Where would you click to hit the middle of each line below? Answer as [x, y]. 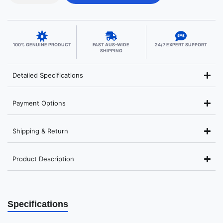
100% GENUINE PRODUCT [42, 44]
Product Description [43, 159]
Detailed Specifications [48, 75]
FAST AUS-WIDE [111, 44]
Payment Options [39, 103]
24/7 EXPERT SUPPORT [181, 44]
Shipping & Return [40, 131]
